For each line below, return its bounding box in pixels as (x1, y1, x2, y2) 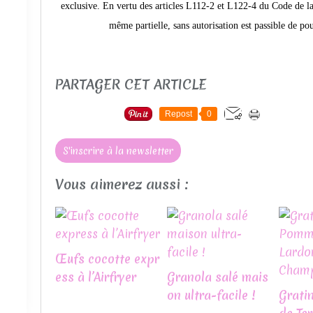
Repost (165, 108, 192, 119)
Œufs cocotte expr (55, 251, 159, 268)
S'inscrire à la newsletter (63, 144, 173, 157)
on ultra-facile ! (167, 287, 256, 304)
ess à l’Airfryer (55, 269, 136, 286)
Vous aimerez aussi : (55, 175, 189, 194)
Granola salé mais (167, 269, 268, 286)
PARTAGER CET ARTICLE (55, 75, 207, 94)
